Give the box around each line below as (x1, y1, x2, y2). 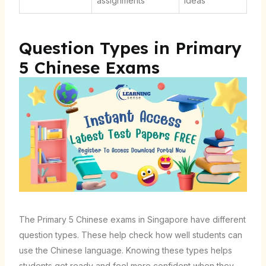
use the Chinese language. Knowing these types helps (18, 245, 232, 255)
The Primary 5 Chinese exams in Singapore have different (18, 214, 246, 224)
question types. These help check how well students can (18, 229, 242, 240)
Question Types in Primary (18, 37, 242, 59)
